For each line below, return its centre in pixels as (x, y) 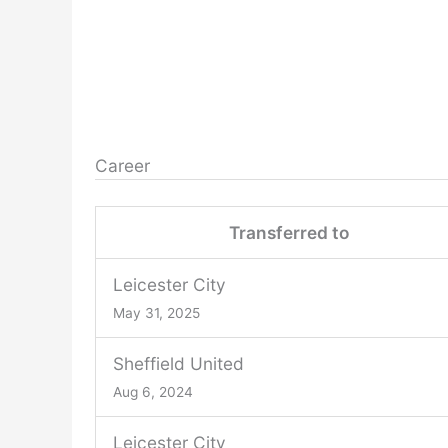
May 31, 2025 (156, 312)
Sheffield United (178, 363)
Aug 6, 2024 (152, 391)
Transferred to (288, 232)
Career (122, 165)
